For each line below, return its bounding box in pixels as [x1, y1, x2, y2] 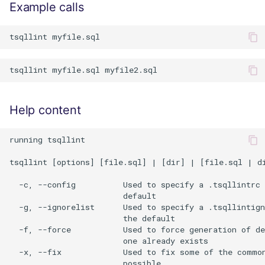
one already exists [9, 235, 208, 247]
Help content [9, 102, 81, 117]
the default [9, 213, 175, 224]
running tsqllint [9, 134, 85, 146]
